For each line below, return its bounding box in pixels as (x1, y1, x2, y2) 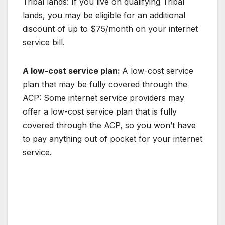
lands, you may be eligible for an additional (23, 10, 185, 20)
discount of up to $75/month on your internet (23, 23, 198, 34)
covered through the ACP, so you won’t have (23, 120, 196, 130)
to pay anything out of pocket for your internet (23, 133, 202, 144)
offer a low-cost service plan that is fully (23, 106, 177, 117)
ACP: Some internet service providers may (23, 92, 184, 103)
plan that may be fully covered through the (23, 79, 187, 89)
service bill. (23, 37, 65, 47)
